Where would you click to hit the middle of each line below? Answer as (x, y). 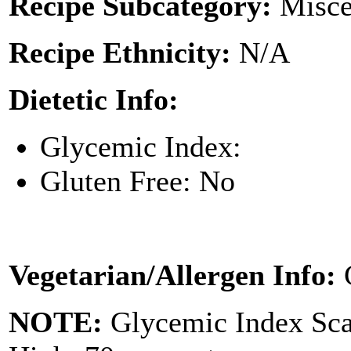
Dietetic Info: (94, 99)
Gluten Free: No (138, 181)
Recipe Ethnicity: (124, 52)
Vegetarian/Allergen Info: (176, 275)
